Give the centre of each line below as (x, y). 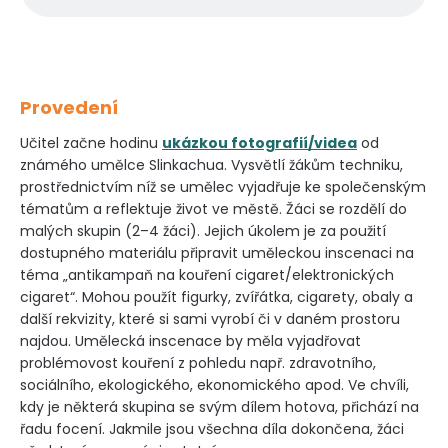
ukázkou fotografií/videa (259, 143)
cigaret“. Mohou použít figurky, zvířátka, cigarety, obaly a (216, 297)
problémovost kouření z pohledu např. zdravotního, (198, 363)
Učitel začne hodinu (91, 143)
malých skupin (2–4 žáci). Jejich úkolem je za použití (203, 231)
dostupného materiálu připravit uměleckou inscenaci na (217, 253)
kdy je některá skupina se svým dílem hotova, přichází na (219, 407)
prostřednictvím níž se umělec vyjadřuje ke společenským (223, 187)
